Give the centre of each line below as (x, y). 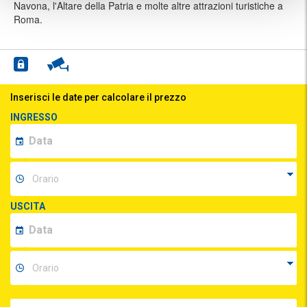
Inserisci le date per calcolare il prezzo (98, 97)
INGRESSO (34, 117)
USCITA (28, 206)
